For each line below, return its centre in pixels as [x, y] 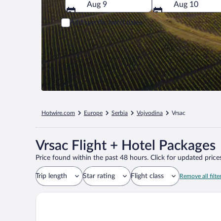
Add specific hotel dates [106, 22]
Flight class [147, 176]
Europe [93, 113]
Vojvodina [150, 113]
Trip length [51, 176]
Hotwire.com [58, 113]
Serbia [120, 113]
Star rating [99, 176]
